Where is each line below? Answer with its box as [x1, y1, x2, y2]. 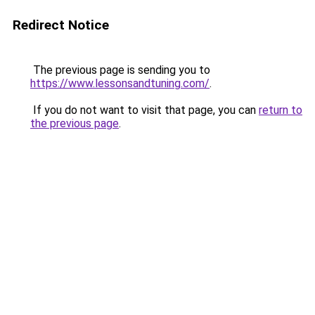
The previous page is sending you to [30, 63, 210, 77]
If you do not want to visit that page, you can [30, 103, 259, 117]
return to [259, 103, 302, 117]
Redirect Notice [13, 17, 109, 33]
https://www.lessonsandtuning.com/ [30, 77, 210, 90]
